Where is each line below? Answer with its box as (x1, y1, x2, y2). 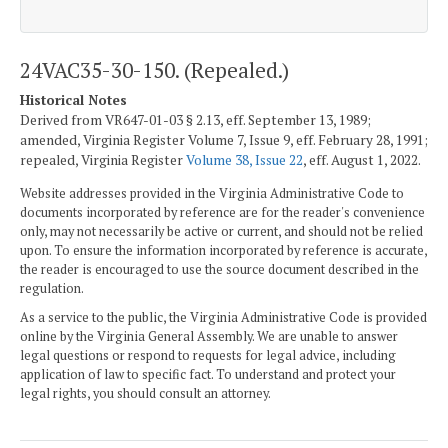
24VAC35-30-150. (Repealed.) (20, 55, 289, 84)
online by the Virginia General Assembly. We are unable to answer (20, 327, 398, 345)
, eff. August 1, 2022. (303, 151, 421, 170)
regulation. (20, 279, 84, 297)
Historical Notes (20, 91, 127, 110)
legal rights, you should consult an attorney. (20, 384, 271, 402)
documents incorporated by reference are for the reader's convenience (20, 203, 425, 221)
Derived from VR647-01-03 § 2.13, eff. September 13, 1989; (20, 111, 371, 130)
